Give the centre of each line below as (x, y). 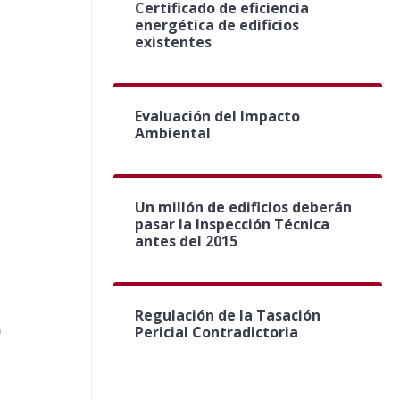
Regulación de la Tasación (228, 315)
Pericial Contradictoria (217, 332)
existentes (173, 42)
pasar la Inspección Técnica (232, 224)
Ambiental (173, 133)
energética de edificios (217, 25)
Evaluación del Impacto (217, 116)
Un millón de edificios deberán (243, 207)
